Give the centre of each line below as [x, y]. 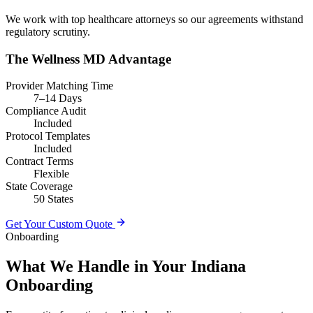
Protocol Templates [48, 136]
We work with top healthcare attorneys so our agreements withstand [154, 19]
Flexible [51, 174]
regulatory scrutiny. [48, 31]
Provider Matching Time [59, 86]
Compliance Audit [46, 111]
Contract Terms [39, 161]
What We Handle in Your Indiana [126, 267]
